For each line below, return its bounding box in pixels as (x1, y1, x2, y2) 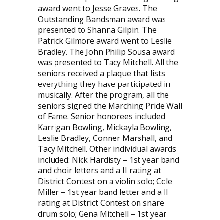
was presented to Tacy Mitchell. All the (37, 56, 178, 68)
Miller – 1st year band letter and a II (37, 186, 168, 197)
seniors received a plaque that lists (37, 67, 165, 79)
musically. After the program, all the (37, 89, 169, 100)
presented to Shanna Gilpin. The (37, 24, 157, 35)
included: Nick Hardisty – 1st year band (37, 154, 179, 165)
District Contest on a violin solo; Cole (37, 175, 172, 187)
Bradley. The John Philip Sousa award (37, 46, 175, 57)
